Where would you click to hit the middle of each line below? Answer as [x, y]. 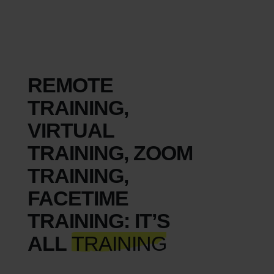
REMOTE [70, 85]
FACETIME [78, 198]
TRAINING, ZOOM [110, 153]
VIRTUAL [70, 130]
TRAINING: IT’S [98, 220]
